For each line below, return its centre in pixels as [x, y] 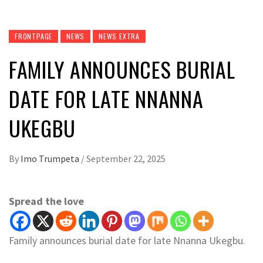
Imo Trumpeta [51, 159]
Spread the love [46, 201]
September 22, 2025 [126, 159]
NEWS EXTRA [119, 36]
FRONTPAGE [34, 36]
